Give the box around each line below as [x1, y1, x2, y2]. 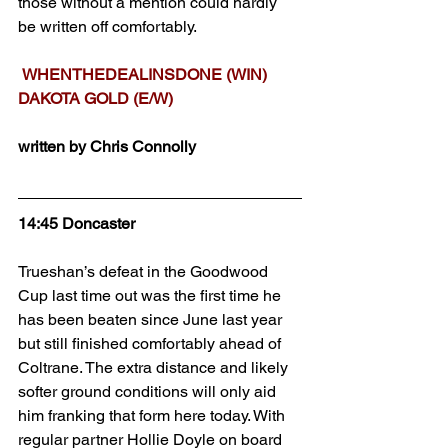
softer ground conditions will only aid [18, 382, 280, 401]
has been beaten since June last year [18, 310, 286, 329]
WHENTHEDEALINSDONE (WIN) [22, 65, 267, 84]
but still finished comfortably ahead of [18, 334, 285, 353]
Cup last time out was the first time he [18, 286, 285, 305]
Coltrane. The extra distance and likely [18, 358, 292, 377]
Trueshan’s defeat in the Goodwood [18, 262, 272, 281]
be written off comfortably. [18, 17, 197, 36]
